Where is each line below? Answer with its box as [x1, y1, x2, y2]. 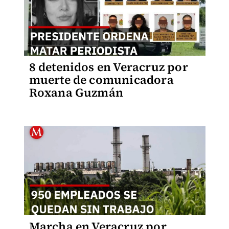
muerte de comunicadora [29, 72, 174, 88]
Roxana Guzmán [29, 84, 124, 101]
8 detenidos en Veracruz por [29, 59, 188, 75]
